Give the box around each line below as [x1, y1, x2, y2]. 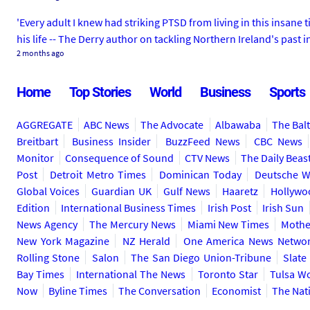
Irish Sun [262, 201, 304, 215]
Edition [17, 201, 50, 215]
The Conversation [118, 284, 201, 298]
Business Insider [72, 134, 152, 148]
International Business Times [61, 201, 197, 215]
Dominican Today [158, 167, 242, 181]
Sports [269, 84, 305, 100]
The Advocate [140, 118, 204, 131]
